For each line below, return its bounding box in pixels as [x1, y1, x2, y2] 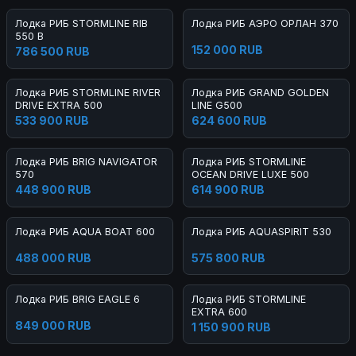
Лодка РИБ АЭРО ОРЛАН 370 [191, 17, 339, 30]
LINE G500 [191, 99, 242, 112]
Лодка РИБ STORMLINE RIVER [14, 87, 161, 99]
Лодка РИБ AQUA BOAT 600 [14, 225, 155, 238]
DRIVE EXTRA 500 [14, 99, 103, 112]
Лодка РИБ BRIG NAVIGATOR [14, 156, 157, 168]
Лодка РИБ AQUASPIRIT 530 [191, 225, 331, 238]
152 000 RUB [191, 43, 263, 56]
